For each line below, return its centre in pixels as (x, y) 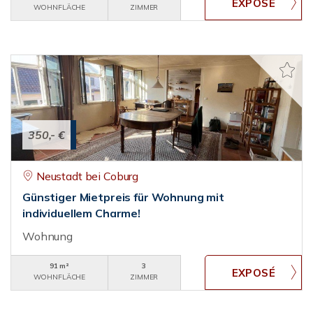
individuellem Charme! (81, 213)
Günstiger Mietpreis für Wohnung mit (123, 197)
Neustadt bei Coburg (87, 176)
